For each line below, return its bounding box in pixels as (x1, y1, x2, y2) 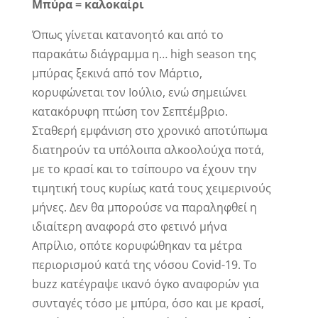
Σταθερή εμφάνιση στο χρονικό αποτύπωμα (31, 123, 268, 139)
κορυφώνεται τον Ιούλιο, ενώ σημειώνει (31, 84, 246, 101)
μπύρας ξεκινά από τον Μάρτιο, (31, 65, 202, 82)
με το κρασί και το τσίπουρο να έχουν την (31, 161, 257, 177)
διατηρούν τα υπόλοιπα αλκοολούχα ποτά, (31, 142, 264, 158)
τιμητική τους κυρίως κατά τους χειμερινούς (31, 180, 271, 197)
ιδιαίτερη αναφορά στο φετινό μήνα (31, 219, 227, 235)
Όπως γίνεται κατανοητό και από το (31, 27, 224, 43)
